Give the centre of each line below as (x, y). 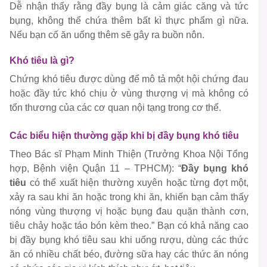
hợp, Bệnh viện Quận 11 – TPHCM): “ (95, 169)
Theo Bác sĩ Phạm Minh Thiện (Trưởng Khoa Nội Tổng (129, 154)
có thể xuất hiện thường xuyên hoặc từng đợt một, (137, 183)
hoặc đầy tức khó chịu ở (66, 94)
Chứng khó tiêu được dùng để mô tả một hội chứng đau (129, 79)
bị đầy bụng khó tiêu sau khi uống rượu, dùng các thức (129, 240)
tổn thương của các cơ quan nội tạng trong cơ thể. (115, 108)
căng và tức (221, 7)
